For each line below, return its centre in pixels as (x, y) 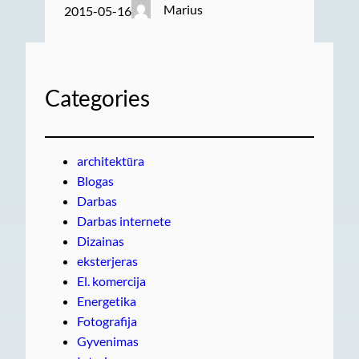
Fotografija (107, 321)
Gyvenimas (108, 341)
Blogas (95, 181)
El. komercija (111, 281)
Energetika (107, 301)
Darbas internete (124, 221)
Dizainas (101, 241)
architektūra (111, 161)
